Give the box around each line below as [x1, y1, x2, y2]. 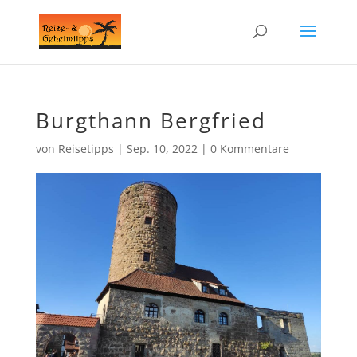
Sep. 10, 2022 [126, 141, 198, 156]
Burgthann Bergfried [35, 106, 266, 135]
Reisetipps [57, 141, 114, 156]
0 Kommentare [210, 141, 289, 156]
